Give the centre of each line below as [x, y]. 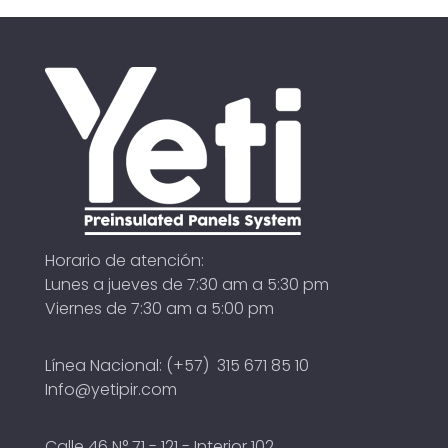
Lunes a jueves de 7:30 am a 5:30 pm [187, 284]
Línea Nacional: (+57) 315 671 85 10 [177, 365]
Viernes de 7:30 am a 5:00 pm [159, 308]
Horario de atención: [124, 260]
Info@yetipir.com [111, 389]
